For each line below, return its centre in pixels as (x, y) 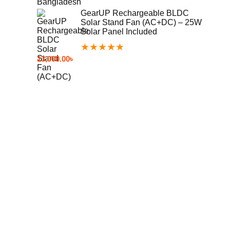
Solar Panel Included (119, 32)
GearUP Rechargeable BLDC (135, 13)
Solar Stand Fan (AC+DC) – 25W (141, 22)
